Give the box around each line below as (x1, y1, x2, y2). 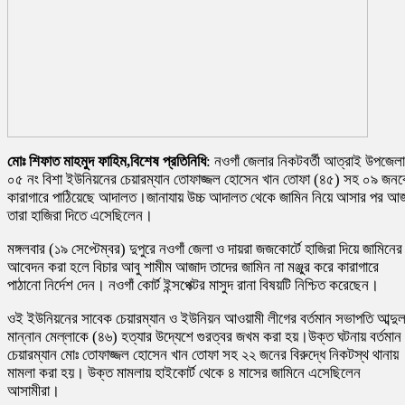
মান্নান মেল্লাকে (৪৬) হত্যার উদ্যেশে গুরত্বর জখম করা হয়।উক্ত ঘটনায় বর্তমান (7, 327, 401, 345)
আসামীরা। (7, 381, 60, 400)
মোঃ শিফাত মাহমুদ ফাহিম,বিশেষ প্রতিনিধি (7, 152, 206, 170)
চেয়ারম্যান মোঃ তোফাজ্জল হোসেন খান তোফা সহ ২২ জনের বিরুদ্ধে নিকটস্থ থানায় (7, 345, 399, 363)
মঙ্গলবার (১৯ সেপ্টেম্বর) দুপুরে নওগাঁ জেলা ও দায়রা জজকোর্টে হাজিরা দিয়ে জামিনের (7, 240, 402, 258)
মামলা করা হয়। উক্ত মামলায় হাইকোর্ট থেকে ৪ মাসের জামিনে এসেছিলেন (7, 363, 361, 381)
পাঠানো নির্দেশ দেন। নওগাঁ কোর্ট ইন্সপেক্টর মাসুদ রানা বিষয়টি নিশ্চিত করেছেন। (7, 276, 379, 294)
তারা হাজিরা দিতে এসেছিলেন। (7, 206, 153, 224)
